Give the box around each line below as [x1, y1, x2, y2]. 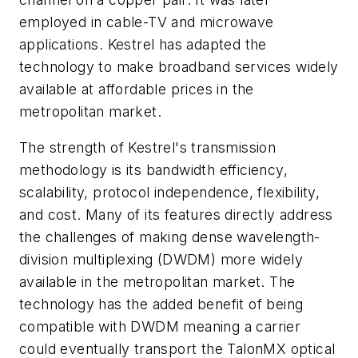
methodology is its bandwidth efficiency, [19, 161, 288, 179]
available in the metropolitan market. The [19, 273, 296, 291]
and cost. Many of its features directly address [19, 206, 333, 224]
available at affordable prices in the [19, 80, 254, 97]
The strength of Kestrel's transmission [19, 139, 276, 157]
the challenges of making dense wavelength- [19, 229, 320, 246]
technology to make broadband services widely [19, 58, 339, 75]
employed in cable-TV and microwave [19, 13, 274, 30]
